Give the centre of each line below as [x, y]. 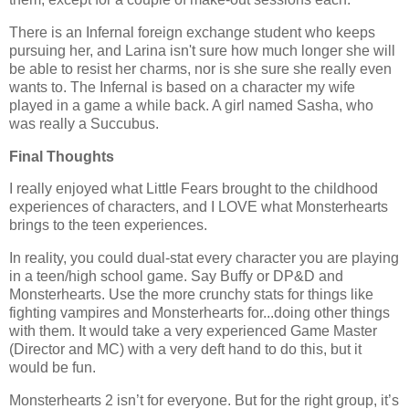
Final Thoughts [62, 156]
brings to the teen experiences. [110, 225]
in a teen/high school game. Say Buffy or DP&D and [176, 277]
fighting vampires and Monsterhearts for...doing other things [199, 313]
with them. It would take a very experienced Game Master [193, 331]
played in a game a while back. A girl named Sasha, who [191, 105]
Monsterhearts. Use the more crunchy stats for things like [191, 295]
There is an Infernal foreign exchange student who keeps [192, 32]
